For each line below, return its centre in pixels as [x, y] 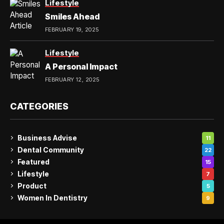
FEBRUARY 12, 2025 [72, 79]
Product [32, 186]
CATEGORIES [39, 106]
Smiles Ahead [72, 16]
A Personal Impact [81, 66]
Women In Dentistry [52, 198]
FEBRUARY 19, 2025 [72, 29]
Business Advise [47, 138]
